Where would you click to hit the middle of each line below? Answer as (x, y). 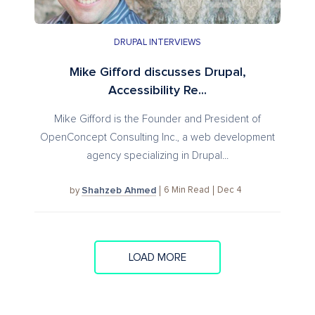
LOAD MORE (157, 257)
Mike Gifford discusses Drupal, (157, 72)
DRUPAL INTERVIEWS (157, 42)
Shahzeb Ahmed (119, 190)
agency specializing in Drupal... (157, 155)
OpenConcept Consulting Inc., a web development (157, 137)
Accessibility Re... (157, 90)
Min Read (191, 191)
